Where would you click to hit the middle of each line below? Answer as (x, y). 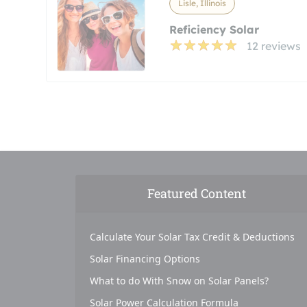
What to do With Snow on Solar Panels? (179, 281)
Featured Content (196, 193)
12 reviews (273, 46)
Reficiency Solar (214, 29)
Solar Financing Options (145, 259)
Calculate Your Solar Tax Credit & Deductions (192, 237)
